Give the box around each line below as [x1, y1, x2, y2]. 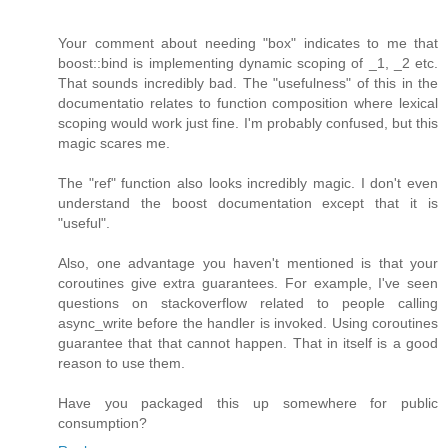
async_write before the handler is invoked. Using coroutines [58, 315, 438, 332]
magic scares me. [58, 135, 170, 152]
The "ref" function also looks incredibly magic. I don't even [58, 175, 438, 192]
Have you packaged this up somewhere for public [58, 395, 438, 412]
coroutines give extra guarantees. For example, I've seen [58, 275, 438, 292]
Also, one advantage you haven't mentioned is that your [58, 255, 438, 272]
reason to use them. [58, 355, 185, 372]
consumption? [58, 415, 147, 432]
